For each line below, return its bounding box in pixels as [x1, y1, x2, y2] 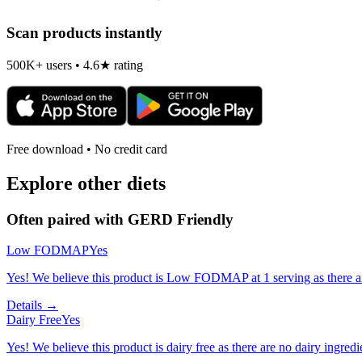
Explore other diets [6, 172, 166, 194]
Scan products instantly [6, 24, 162, 42]
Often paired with [6, 210, 128, 228]
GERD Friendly [128, 210, 234, 228]
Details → [6, 298, 58, 313]
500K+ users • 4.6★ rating [6, 57, 143, 72]
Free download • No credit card [6, 141, 167, 156]
